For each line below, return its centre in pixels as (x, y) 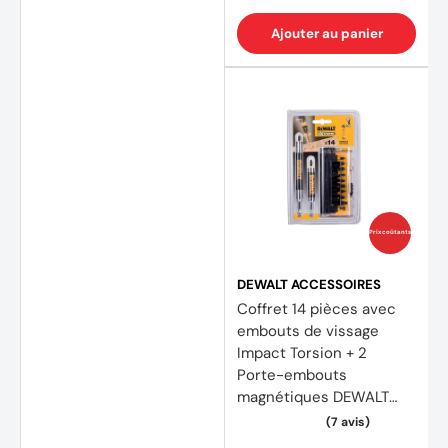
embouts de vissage (308, 330)
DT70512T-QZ (283, 418)
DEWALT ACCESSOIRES (309, 284)
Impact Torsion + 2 (302, 352)
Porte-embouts (292, 374)
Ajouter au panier (326, 33)
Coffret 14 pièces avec (316, 308)
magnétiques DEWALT (313, 396)
